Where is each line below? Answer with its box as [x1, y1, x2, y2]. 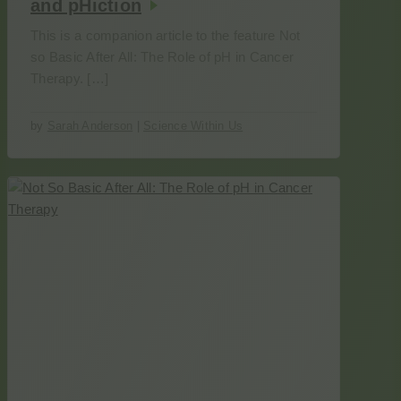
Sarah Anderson [47, 119, 133, 132]
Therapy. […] [30, 71, 108, 86]
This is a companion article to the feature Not [30, 28, 301, 43]
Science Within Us [143, 119, 243, 132]
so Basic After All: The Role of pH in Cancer [30, 49, 294, 64]
